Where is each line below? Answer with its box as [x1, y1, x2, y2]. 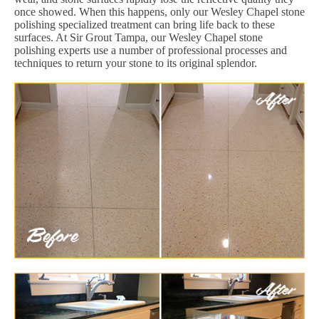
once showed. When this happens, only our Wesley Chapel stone [14, 5, 305, 18]
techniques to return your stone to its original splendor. [14, 56, 257, 69]
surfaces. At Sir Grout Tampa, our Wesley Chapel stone [14, 31, 263, 43]
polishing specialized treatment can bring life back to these [14, 18, 275, 31]
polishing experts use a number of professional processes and [14, 43, 287, 56]
